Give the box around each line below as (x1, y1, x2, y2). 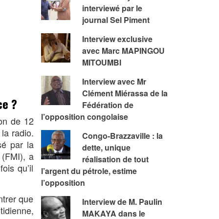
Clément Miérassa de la (82, 88, 168, 99)
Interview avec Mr (82, 76, 146, 87)
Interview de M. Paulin (82, 196, 162, 207)
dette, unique (82, 142, 131, 153)
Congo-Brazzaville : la (82, 130, 163, 141)
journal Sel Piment (82, 14, 150, 25)
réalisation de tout (82, 153, 149, 165)
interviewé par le (82, 2, 142, 14)
